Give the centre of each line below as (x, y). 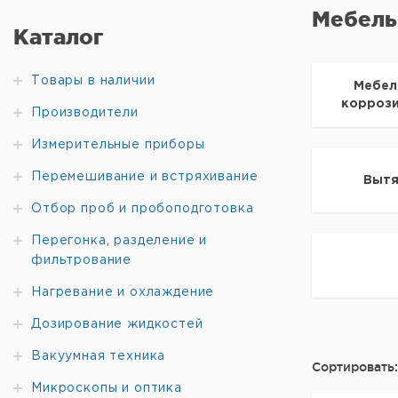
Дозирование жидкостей (117, 324)
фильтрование (82, 260)
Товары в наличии (93, 81)
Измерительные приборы (118, 145)
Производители (85, 113)
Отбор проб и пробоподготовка (143, 209)
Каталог (58, 37)
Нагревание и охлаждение (123, 292)
